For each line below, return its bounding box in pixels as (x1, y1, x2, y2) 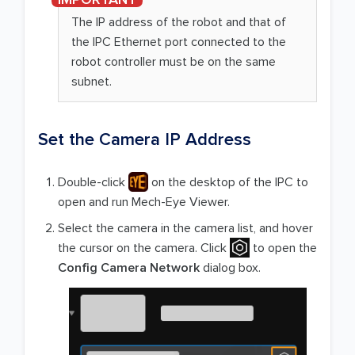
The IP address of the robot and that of (71, 14, 286, 31)
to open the (250, 240, 317, 257)
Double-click (58, 174, 128, 191)
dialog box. (200, 260, 261, 277)
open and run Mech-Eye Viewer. (58, 194, 230, 211)
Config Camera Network (58, 260, 200, 277)
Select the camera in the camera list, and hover (58, 220, 313, 237)
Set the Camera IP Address (38, 129, 251, 151)
